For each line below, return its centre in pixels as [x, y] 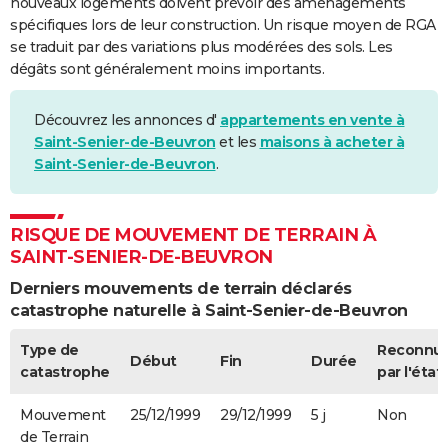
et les [237, 141]
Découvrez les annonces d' [127, 119]
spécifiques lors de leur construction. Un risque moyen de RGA [223, 24]
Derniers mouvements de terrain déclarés [181, 288]
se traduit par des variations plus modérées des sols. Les [201, 46]
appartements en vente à [312, 119]
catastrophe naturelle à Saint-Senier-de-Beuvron [209, 310]
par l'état [409, 372]
